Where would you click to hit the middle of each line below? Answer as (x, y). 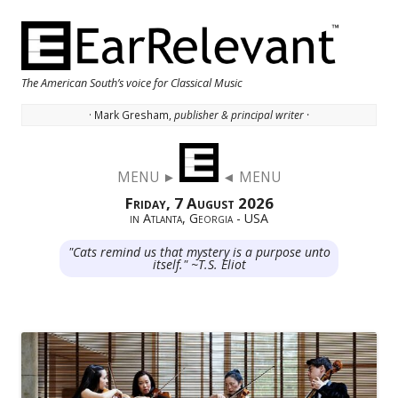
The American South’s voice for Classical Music (132, 83)
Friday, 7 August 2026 (199, 203)
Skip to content (333, 154)
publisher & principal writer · (242, 115)
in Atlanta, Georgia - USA (199, 219)
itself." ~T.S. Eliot (199, 265)
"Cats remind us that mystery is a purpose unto (199, 252)
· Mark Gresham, (131, 115)
